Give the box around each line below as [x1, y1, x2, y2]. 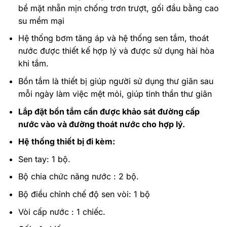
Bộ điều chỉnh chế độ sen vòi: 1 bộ [18, 188, 150, 199]
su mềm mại [18, 15, 64, 26]
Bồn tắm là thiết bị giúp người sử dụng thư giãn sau [18, 76, 213, 86]
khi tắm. [18, 58, 49, 69]
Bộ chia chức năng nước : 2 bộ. [18, 171, 139, 182]
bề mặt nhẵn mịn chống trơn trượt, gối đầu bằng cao [18, 3, 219, 13]
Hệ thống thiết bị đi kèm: [18, 136, 115, 147]
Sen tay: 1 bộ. [18, 154, 70, 164]
